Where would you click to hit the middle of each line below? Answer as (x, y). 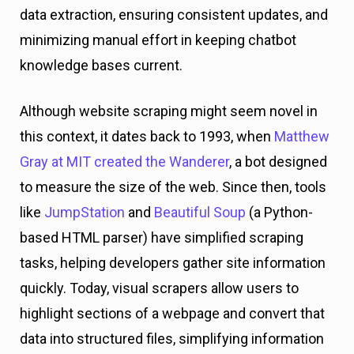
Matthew (302, 136)
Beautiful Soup (200, 212)
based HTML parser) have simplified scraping (162, 237)
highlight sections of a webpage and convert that (172, 313)
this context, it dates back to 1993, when (147, 136)
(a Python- (279, 212)
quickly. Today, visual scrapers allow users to (159, 288)
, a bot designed (278, 162)
